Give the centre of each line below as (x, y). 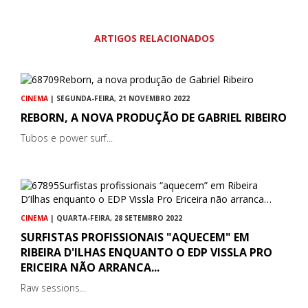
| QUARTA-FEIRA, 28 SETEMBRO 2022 (115, 218)
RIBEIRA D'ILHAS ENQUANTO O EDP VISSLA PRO (146, 253)
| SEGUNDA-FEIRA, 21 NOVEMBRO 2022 (119, 99)
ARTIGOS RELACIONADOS (154, 38)
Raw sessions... (53, 288)
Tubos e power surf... (67, 138)
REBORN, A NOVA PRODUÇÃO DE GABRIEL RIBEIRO (154, 118)
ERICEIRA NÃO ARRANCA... (90, 268)
